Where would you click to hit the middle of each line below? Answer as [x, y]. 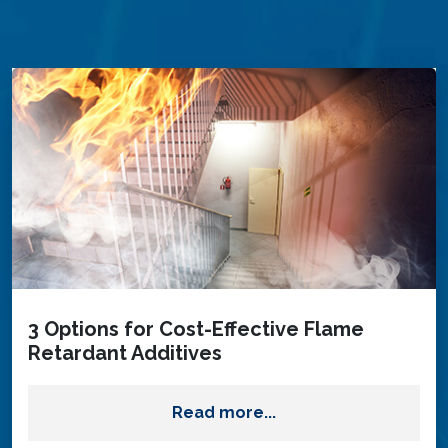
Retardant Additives [125, 352]
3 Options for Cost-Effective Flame [196, 328]
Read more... [224, 412]
